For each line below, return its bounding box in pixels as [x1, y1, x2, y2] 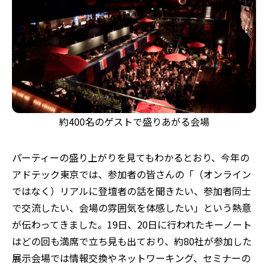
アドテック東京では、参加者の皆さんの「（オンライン [12, 167, 251, 182]
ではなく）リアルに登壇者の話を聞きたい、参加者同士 [12, 184, 251, 199]
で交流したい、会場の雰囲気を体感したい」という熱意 [12, 200, 251, 215]
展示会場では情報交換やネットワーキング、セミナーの [12, 251, 251, 266]
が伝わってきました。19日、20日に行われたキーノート [12, 217, 252, 232]
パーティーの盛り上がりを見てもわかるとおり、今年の [12, 150, 249, 165]
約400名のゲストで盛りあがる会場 [59, 114, 209, 129]
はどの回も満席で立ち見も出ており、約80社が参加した [12, 234, 252, 249]
